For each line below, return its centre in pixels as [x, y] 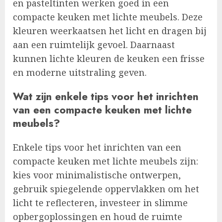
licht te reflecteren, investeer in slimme [100, 203]
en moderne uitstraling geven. [80, 73]
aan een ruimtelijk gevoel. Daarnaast [94, 45]
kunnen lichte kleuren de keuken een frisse [109, 59]
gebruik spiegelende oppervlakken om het [106, 189]
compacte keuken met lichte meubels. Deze [108, 17]
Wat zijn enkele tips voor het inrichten [106, 97]
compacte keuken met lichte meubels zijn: [106, 161]
